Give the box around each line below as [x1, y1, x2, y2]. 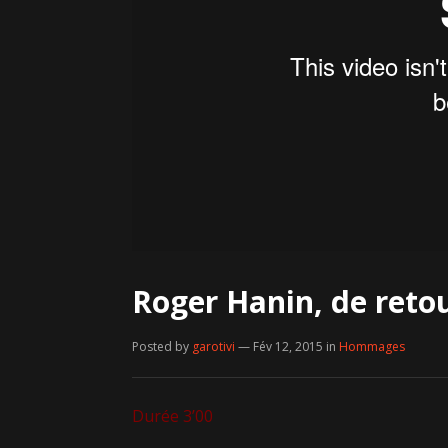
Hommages [339, 338, 405, 355]
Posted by [132, 338, 192, 355]
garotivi [192, 338, 235, 355]
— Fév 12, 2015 [238, 338, 323, 355]
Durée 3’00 [132, 405, 213, 427]
